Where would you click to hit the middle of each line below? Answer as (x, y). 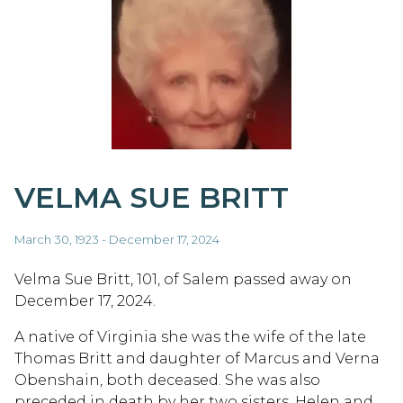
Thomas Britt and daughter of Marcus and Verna (197, 358)
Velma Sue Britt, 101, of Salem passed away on (183, 279)
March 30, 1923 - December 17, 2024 (117, 239)
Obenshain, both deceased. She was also (167, 380)
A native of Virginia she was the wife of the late (190, 336)
